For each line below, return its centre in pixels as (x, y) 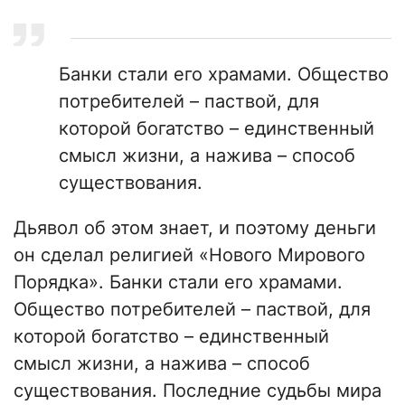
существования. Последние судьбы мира (198, 391)
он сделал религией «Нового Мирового (189, 255)
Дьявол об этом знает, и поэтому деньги (195, 228)
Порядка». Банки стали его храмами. (178, 283)
